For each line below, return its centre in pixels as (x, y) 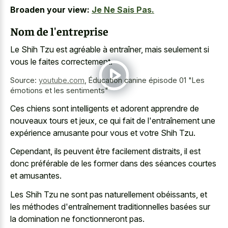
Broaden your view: (50, 10)
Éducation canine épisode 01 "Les (147, 80)
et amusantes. (36, 176)
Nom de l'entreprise (59, 31)
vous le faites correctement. (61, 62)
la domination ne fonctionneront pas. (77, 219)
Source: (24, 80)
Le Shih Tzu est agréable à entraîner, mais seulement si (110, 50)
